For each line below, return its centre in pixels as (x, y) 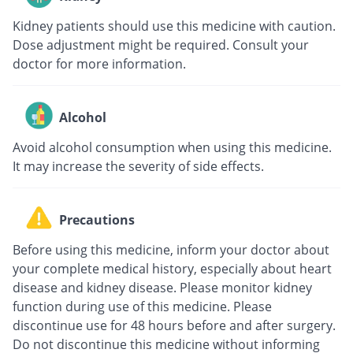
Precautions (97, 220)
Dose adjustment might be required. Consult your (161, 45)
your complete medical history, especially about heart (172, 268)
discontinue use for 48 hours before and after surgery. (174, 325)
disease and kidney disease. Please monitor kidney (162, 287)
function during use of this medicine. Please (142, 306)
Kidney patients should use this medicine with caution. (174, 26)
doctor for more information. (99, 63)
